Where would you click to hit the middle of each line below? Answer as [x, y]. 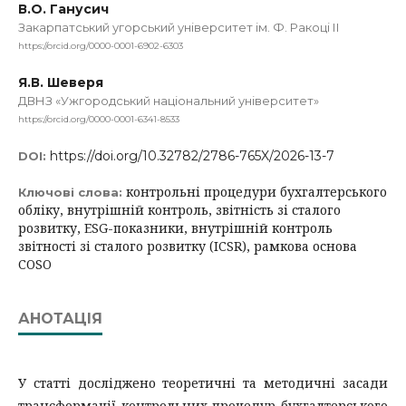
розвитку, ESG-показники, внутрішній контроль [175, 227]
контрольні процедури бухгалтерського [256, 191]
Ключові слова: [72, 192]
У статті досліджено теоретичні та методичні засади [203, 382]
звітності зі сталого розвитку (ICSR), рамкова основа [188, 246]
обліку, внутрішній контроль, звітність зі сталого [179, 209]
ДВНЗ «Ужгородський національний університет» [169, 100]
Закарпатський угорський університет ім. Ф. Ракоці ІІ [179, 27]
